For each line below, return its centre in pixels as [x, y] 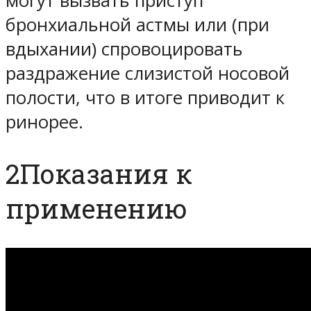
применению [96, 208]
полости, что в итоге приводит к [145, 97]
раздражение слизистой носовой [148, 73]
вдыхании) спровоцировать [124, 49]
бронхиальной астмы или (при [137, 24]
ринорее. [44, 121]
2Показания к [99, 173]
